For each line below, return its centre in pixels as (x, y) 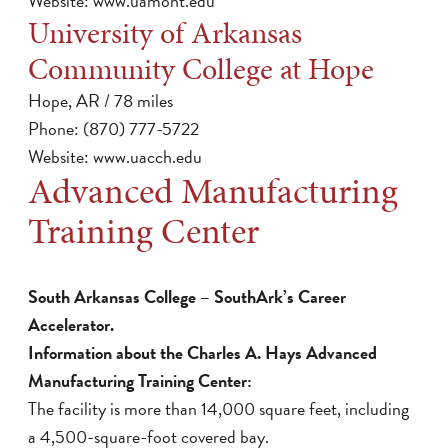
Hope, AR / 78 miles (100, 101)
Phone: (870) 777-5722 (113, 129)
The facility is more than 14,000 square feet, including (218, 409)
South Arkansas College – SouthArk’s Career (187, 297)
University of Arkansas (165, 33)
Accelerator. (71, 325)
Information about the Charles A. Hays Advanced (202, 353)
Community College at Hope (201, 69)
